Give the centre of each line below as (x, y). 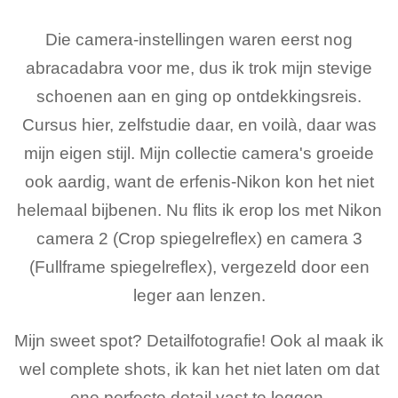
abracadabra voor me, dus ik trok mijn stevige (199, 68)
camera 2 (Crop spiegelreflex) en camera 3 (199, 238)
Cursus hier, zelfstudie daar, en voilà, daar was (199, 124)
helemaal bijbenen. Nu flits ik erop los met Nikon (199, 210)
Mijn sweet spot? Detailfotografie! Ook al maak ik (199, 340)
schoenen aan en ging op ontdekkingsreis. (199, 96)
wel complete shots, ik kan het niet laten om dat (199, 369)
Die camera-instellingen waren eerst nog (199, 39)
